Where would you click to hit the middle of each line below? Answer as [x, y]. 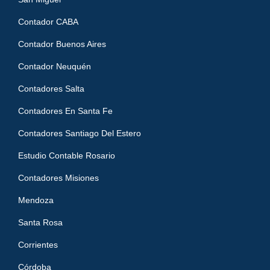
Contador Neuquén [55, 67]
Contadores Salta [51, 89]
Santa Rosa [40, 223]
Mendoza [36, 200]
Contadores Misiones [58, 178]
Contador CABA [48, 22]
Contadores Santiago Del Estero [80, 133]
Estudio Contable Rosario [67, 156]
